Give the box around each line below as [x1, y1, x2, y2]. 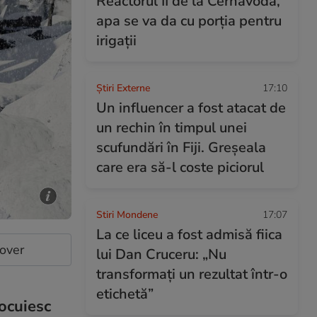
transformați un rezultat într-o [96, 265, 287, 284]
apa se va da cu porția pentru [96, 11, 282, 30]
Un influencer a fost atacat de [96, 98, 286, 117]
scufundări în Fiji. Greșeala [96, 138, 266, 157]
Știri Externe [96, 81, 150, 95]
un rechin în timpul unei [96, 118, 247, 137]
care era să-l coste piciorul [96, 158, 264, 177]
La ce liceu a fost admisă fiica [96, 225, 282, 244]
